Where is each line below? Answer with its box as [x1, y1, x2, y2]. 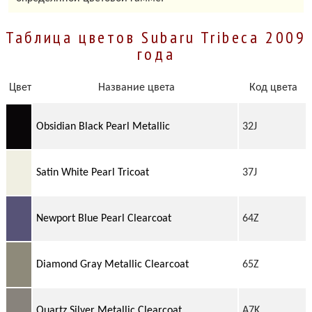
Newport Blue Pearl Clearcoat [36, 212, 171, 224]
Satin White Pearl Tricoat [36, 166, 149, 178]
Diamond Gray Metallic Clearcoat [36, 258, 189, 270]
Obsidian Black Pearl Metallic [36, 120, 170, 132]
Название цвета [95, 81, 175, 93]
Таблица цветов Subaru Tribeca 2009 [6, 26, 306, 48]
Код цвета [247, 81, 298, 93]
